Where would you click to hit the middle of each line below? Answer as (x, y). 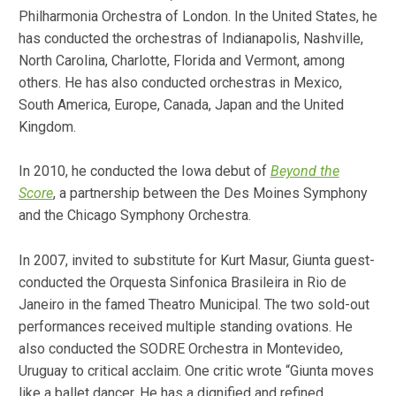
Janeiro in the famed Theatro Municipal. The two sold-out (194, 304)
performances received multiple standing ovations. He (185, 326)
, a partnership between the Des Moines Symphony (210, 194)
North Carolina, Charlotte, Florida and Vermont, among (181, 60)
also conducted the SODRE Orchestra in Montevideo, (180, 348)
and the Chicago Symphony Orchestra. (134, 216)
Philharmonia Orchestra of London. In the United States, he (198, 16)
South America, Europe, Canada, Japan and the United (181, 104)
